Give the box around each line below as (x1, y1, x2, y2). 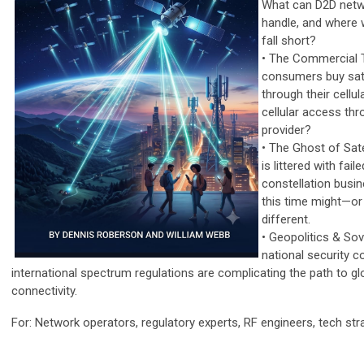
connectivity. (11, 284, 77, 299)
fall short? (262, 33, 316, 49)
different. (262, 212, 310, 227)
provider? (262, 123, 311, 138)
